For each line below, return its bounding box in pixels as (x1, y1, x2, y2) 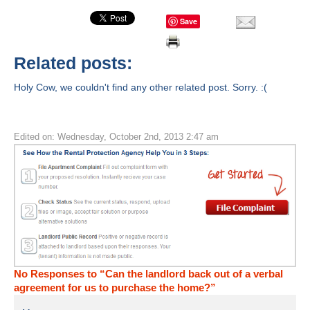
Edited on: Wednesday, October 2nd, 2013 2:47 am (14, 131, 219, 142)
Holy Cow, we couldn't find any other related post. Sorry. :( (14, 82, 267, 93)
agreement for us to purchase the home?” (14, 281, 216, 293)
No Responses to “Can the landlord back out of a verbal (14, 267, 283, 280)
